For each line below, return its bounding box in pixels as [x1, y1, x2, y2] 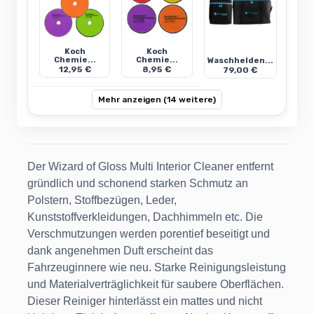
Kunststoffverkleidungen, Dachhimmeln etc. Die [27, 211, 263, 224]
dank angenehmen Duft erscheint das [27, 245, 213, 257]
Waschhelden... [207, 56, 273, 66]
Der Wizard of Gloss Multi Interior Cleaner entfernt [27, 161, 273, 173]
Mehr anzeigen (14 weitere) [98, 95, 216, 105]
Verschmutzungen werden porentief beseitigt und [27, 228, 270, 240]
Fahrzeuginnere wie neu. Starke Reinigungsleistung [27, 261, 286, 274]
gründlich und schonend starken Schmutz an [27, 177, 248, 190]
